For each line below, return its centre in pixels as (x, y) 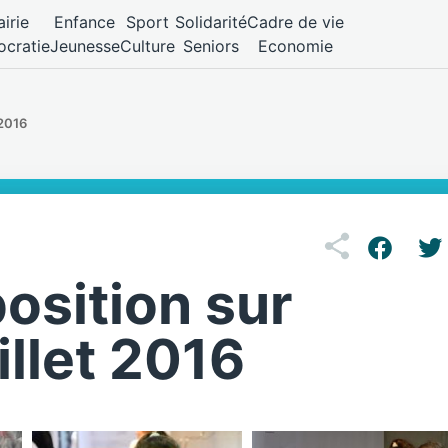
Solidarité (210, 22)
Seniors (210, 46)
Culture (147, 46)
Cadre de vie (295, 22)
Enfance (85, 22)
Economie (295, 46)
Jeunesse (84, 46)
